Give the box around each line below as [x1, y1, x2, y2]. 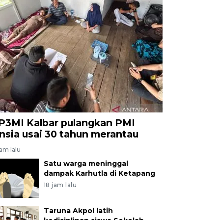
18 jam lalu [43, 181, 77, 189]
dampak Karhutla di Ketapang [43, 168, 155, 178]
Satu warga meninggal [43, 159, 128, 168]
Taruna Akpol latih [43, 206, 113, 215]
